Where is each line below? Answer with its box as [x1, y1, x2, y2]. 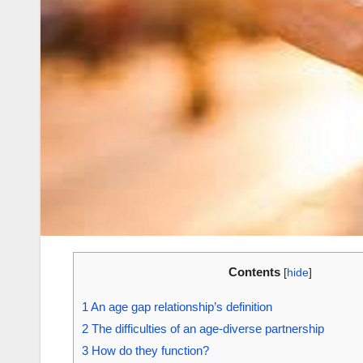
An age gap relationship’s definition [88, 300, 272, 314]
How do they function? [88, 344, 209, 358]
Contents [228, 265, 280, 280]
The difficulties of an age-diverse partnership [88, 322, 324, 336]
